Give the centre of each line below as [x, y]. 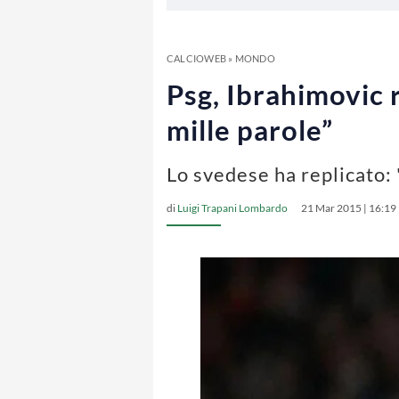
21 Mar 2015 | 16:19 [349, 208]
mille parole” [250, 130]
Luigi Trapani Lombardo [232, 208]
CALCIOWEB [196, 58]
